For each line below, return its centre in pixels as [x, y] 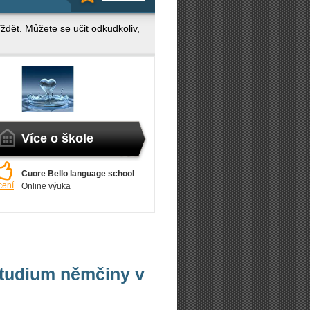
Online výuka [46, 186]
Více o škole [57, 138]
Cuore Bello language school [78, 174]
